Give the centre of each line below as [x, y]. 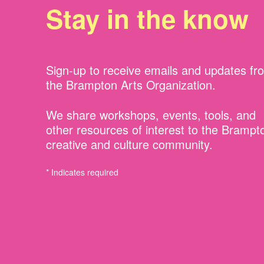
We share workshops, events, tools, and [151, 114]
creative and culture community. [129, 144]
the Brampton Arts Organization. [131, 84]
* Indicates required [82, 172]
